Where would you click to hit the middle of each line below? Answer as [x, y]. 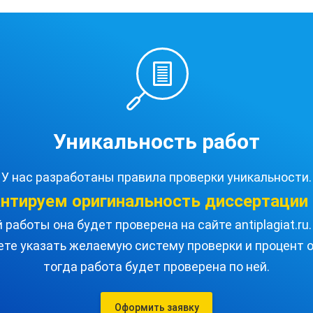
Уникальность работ [156, 141]
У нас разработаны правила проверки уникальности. [156, 177]
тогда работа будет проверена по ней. [156, 267]
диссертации [256, 201]
